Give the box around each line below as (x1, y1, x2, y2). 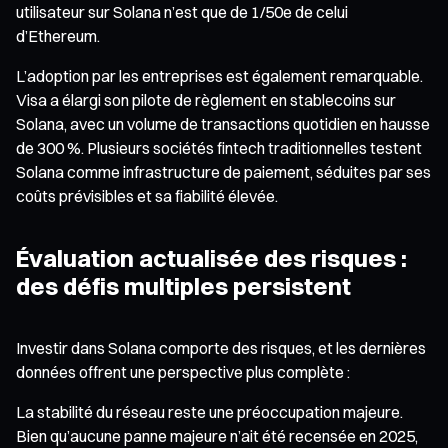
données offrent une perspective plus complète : (16, 361, 350, 382)
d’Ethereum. (16, 25, 100, 46)
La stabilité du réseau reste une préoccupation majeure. (16, 401, 403, 422)
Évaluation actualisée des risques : (16, 242, 407, 273)
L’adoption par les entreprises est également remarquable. (16, 65, 423, 86)
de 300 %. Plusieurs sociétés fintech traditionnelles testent (16, 137, 422, 158)
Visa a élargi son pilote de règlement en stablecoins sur (16, 89, 396, 110)
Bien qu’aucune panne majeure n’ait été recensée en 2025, (16, 425, 418, 446)
